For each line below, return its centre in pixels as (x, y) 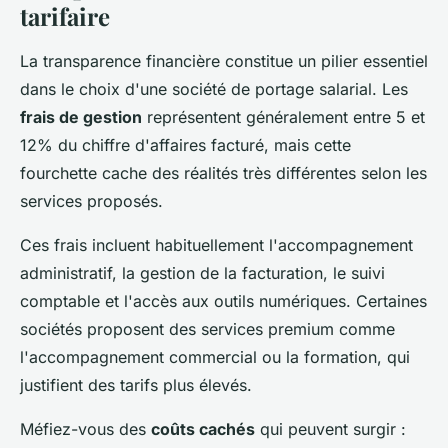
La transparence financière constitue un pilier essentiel (224, 60)
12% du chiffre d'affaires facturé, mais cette (185, 144)
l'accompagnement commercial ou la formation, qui (215, 356)
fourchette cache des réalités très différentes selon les (223, 172)
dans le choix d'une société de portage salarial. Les (214, 88)
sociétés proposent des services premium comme (207, 328)
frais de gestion (81, 116)
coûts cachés (203, 428)
